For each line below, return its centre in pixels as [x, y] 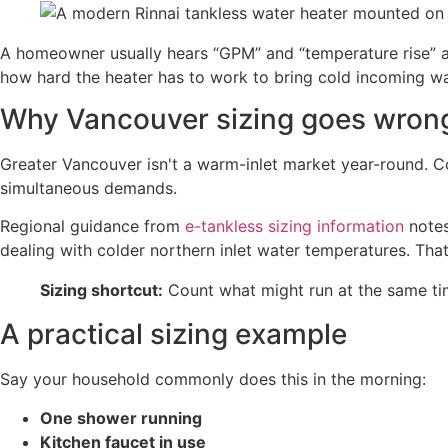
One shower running [121, 417]
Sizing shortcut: [101, 290]
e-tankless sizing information [294, 226]
